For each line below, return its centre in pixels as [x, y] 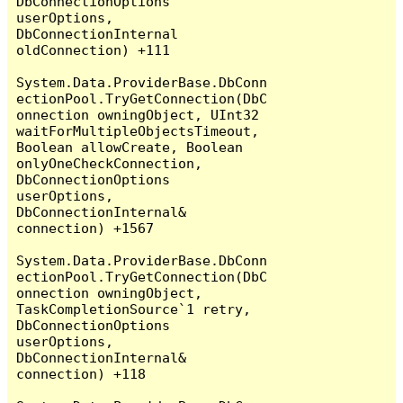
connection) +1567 [85, 228]
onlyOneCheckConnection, [110, 163]
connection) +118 [81, 373]
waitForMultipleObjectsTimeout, [138, 130]
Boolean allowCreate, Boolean [130, 147]
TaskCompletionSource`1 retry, [134, 309]
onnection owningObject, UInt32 [138, 114]
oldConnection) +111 [94, 49]
